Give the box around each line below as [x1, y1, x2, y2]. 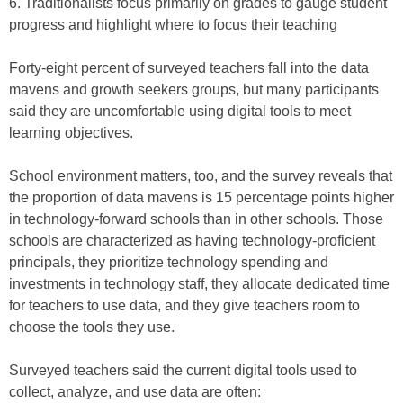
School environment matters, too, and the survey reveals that [9, 168, 392, 184]
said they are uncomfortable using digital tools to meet [9, 103, 351, 119]
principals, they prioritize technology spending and [9, 255, 328, 270]
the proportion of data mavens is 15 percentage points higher [9, 190, 394, 205]
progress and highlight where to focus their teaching [9, 17, 337, 32]
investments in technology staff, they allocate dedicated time [9, 276, 390, 291]
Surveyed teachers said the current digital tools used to [9, 363, 357, 378]
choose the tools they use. [9, 319, 175, 335]
